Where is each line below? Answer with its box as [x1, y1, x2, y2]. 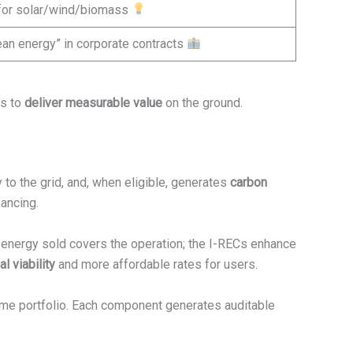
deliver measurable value [24, 95, 162, 110]
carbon [230, 175, 267, 191]
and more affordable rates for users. [55, 256, 258, 272]
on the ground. [162, 95, 243, 110]
